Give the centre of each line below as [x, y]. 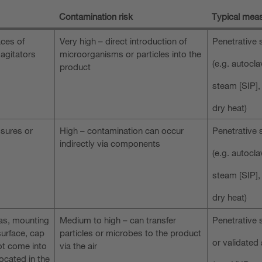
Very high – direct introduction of [123, 41]
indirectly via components [110, 143]
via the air [78, 245]
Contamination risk [96, 16]
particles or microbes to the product [130, 232]
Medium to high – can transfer [118, 220]
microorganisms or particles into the [130, 54]
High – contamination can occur [122, 130]
